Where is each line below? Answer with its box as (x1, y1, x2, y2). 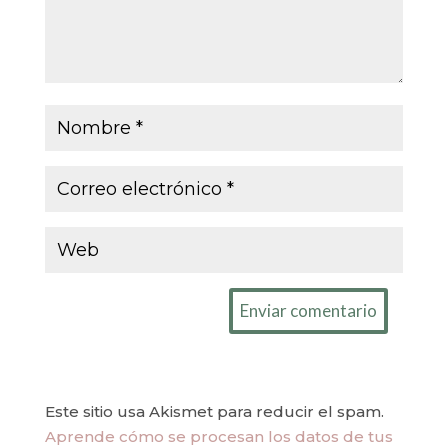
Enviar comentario (240, 299, 378, 321)
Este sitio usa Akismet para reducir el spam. (44, 401, 384, 421)
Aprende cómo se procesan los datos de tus (44, 426, 393, 446)
